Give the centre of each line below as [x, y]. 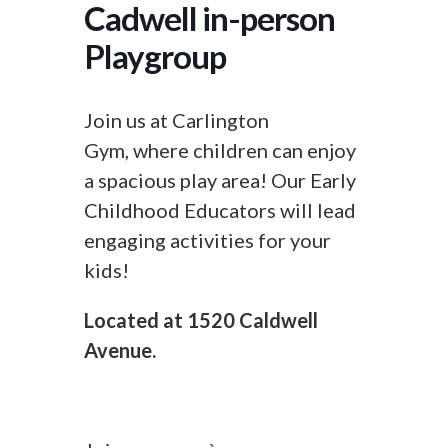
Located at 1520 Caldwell [201, 320]
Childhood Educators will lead [220, 210]
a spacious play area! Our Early [220, 180]
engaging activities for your [207, 240]
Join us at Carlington [176, 120]
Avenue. [120, 350]
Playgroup [155, 56]
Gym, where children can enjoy [220, 150]
